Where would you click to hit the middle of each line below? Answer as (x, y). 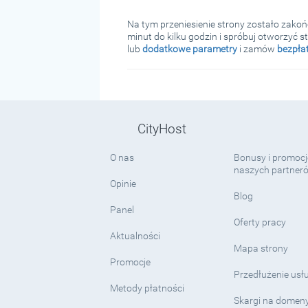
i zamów (257, 48)
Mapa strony (261, 248)
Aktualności (135, 235)
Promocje (130, 262)
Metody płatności (147, 288)
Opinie (123, 183)
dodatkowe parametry (189, 48)
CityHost (162, 129)
